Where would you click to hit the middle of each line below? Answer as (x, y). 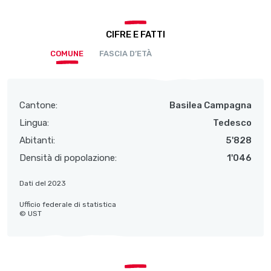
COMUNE (67, 54)
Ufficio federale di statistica (68, 205)
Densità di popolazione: (68, 158)
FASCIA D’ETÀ (126, 54)
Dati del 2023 (43, 184)
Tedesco (232, 123)
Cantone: (38, 106)
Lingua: (34, 123)
